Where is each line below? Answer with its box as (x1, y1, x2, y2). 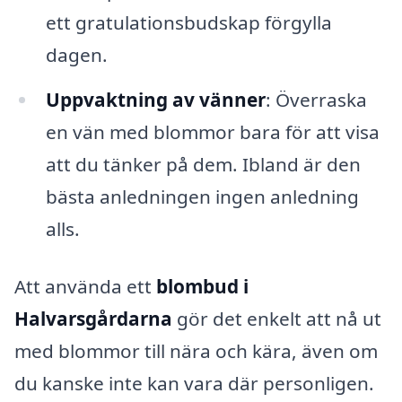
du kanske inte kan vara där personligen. (14, 370, 374, 396)
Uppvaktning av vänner (45, 87, 266, 113)
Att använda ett (14, 273, 156, 299)
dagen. (45, 42, 108, 68)
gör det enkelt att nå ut (172, 305, 381, 331)
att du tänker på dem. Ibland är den (45, 152, 361, 178)
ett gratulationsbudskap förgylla (45, 10, 332, 36)
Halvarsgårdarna (14, 305, 172, 331)
